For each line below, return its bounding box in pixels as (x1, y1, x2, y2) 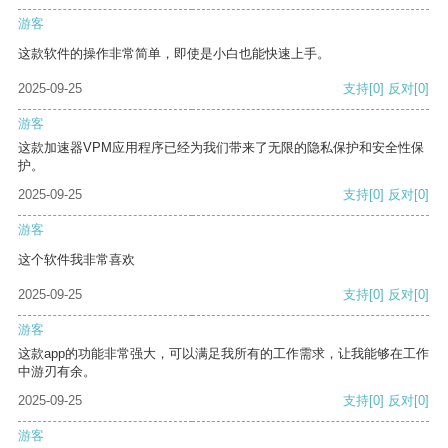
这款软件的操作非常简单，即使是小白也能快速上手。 (18, 46, 330, 62)
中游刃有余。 (18, 364, 96, 380)
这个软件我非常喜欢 (18, 252, 135, 268)
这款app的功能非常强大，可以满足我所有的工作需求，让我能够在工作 (18, 346, 429, 362)
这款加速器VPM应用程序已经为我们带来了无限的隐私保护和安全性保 (18, 140, 424, 156)
